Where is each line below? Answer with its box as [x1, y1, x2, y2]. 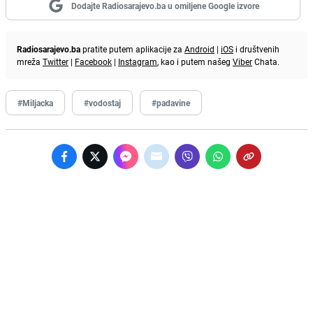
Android [184, 43, 214, 54]
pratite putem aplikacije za [80, 43, 184, 54]
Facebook [75, 55, 112, 67]
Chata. [252, 55, 279, 67]
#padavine [152, 96, 190, 108]
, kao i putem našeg [157, 55, 233, 67]
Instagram [118, 55, 157, 67]
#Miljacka [17, 96, 53, 108]
